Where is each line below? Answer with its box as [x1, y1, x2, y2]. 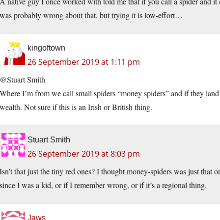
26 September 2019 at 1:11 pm [27, 56, 140, 68]
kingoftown [27, 44, 65, 53]
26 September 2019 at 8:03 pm [27, 148, 140, 160]
